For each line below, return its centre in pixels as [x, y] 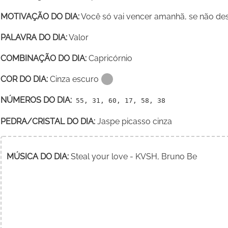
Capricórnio [110, 59]
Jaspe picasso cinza [134, 122]
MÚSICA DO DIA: [38, 157]
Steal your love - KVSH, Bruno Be [133, 157]
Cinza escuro [74, 79]
